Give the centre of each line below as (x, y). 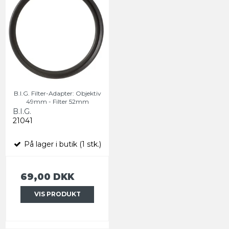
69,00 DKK (47, 177)
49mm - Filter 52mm (57, 102)
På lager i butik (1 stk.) (62, 144)
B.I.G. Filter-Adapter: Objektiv (57, 94)
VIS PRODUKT (57, 194)
